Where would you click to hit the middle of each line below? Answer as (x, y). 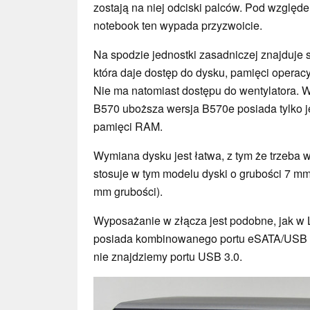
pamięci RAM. (129, 126)
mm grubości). (128, 191)
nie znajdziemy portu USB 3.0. (168, 256)
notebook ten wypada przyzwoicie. (179, 25)
